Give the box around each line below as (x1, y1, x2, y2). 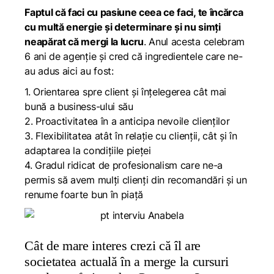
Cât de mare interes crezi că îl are (24, 238, 201, 253)
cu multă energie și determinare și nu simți (24, 21, 221, 33)
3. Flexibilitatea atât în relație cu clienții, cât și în (24, 130, 237, 142)
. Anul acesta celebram (144, 35, 245, 48)
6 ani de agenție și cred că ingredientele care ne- (24, 50, 243, 62)
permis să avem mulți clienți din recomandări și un (24, 174, 247, 186)
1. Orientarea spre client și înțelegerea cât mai (24, 86, 226, 98)
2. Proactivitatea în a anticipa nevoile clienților (24, 115, 230, 127)
